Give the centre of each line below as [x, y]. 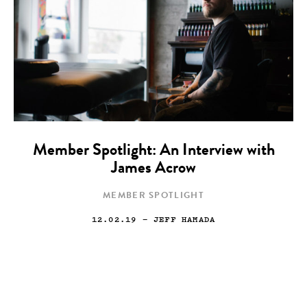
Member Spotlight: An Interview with [153, 151]
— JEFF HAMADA [176, 219]
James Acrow [153, 169]
